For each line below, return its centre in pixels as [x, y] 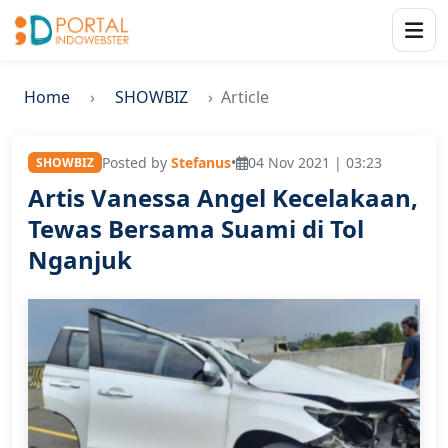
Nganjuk [80, 259]
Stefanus [200, 162]
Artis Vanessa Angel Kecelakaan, [223, 197]
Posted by [136, 162]
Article [245, 97]
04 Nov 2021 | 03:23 [314, 162]
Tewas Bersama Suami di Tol [196, 228]
